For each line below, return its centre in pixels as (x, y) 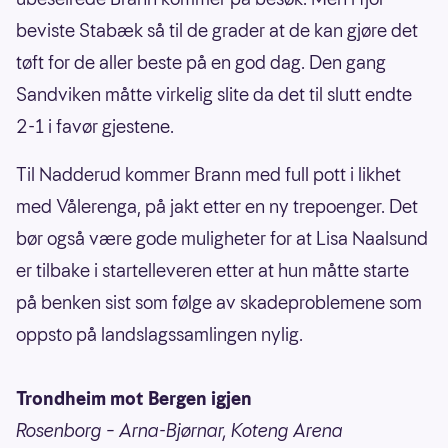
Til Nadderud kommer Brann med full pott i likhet (208, 175)
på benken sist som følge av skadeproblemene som (219, 303)
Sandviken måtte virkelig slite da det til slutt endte (214, 95)
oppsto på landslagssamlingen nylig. (159, 335)
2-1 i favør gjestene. (95, 127)
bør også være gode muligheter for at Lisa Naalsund (222, 239)
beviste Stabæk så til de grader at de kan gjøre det (217, 31)
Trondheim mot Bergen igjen (134, 399)
